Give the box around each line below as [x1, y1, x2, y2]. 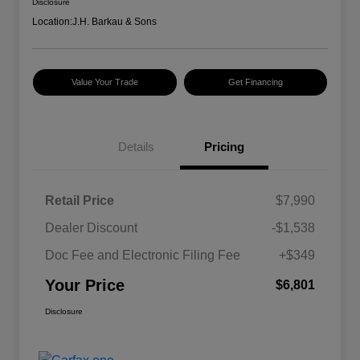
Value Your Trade [71, 77, 138, 88]
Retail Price [45, 194, 114, 208]
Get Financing [227, 77, 283, 88]
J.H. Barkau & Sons [72, 16, 157, 28]
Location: [32, 16, 72, 28]
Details [117, 140, 154, 154]
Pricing [204, 140, 244, 154]
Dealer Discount [45, 221, 137, 235]
